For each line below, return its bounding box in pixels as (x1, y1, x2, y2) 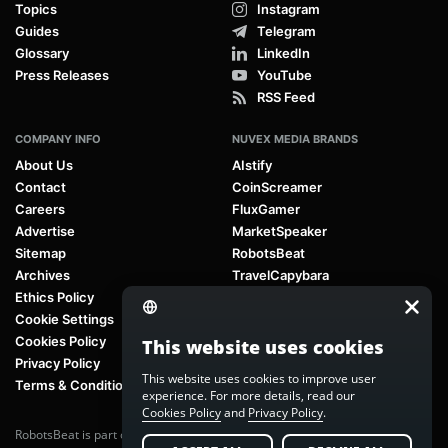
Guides (15, 22, 59, 39)
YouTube (257, 66, 312, 83)
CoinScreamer (232, 178, 322, 195)
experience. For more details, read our (142, 387, 355, 404)
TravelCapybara (232, 266, 329, 283)
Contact (15, 178, 66, 195)
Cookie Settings (15, 310, 114, 327)
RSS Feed (257, 88, 315, 105)
